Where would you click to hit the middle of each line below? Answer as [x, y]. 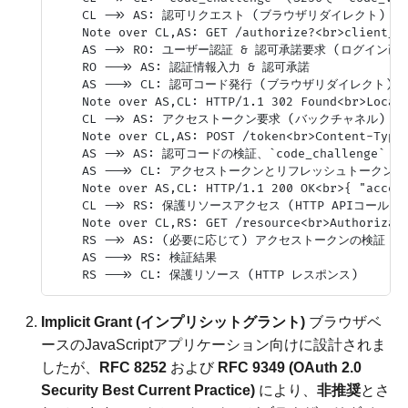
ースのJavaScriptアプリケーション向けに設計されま [214, 344]
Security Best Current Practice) [148, 390]
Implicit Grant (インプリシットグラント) [173, 321]
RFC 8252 [133, 367]
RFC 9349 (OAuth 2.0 [290, 367]
